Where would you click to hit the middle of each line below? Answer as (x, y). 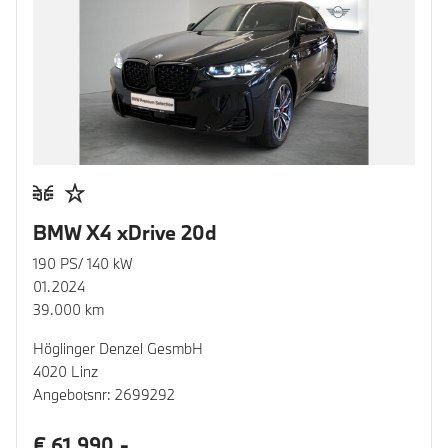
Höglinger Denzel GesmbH (118, 348)
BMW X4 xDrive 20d (125, 232)
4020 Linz (65, 371)
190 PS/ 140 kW (83, 263)
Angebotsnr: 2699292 (104, 394)
